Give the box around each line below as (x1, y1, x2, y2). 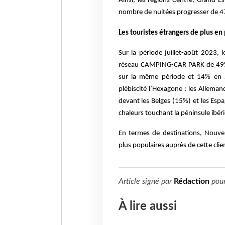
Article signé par (118, 177, 174, 186)
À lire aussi (118, 200, 177, 213)
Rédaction (173, 177, 209, 186)
